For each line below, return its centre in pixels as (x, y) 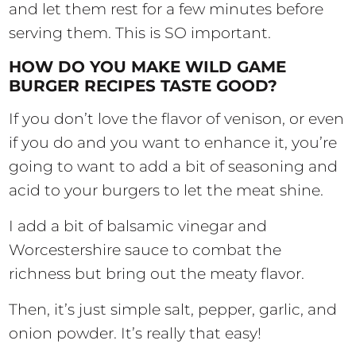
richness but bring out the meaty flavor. (159, 274)
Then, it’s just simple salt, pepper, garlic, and (173, 310)
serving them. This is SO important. (140, 33)
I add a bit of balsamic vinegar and (138, 226)
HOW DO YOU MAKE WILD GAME (148, 67)
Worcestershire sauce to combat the (145, 250)
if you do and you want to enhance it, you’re (173, 143)
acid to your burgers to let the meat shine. (168, 191)
